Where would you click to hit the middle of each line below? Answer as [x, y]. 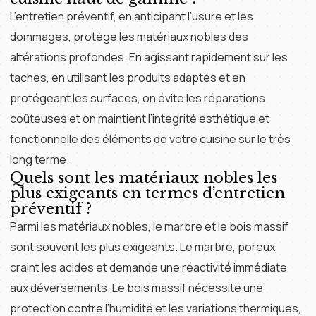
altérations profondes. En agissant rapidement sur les [149, 57]
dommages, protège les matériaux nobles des [129, 37]
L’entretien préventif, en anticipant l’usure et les [132, 16]
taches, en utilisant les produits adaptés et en [128, 78]
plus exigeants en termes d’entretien [147, 193]
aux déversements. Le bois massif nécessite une [136, 288]
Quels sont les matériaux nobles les [144, 178]
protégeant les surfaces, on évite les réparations [138, 98]
